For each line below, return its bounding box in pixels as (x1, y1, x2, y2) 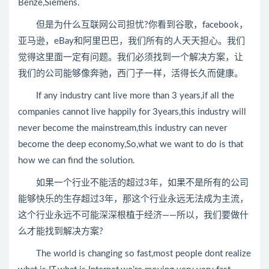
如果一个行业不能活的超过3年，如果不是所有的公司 (18, 178, 249, 187)
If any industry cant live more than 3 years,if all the (18, 91, 234, 100)
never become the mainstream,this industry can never (18, 124, 227, 133)
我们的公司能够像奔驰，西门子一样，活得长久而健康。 (18, 69, 243, 78)
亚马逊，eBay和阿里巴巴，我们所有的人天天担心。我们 (18, 37, 245, 46)
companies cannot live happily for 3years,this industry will (18, 107, 246, 116)
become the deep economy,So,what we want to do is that (18, 140, 243, 149)
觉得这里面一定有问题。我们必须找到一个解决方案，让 (18, 53, 243, 62)
